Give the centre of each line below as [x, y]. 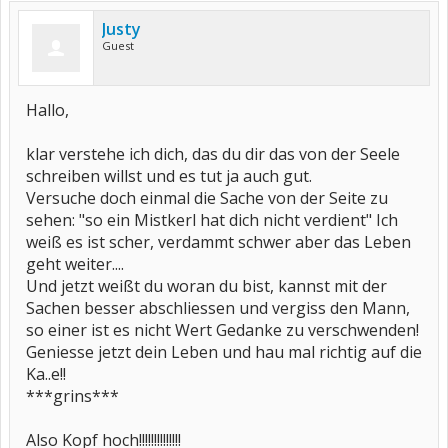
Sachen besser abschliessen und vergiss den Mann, [218, 308]
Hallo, [47, 110]
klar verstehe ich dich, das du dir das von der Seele [213, 154]
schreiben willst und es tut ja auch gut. [169, 176]
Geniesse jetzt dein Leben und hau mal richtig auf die [224, 352]
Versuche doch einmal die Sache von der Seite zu [207, 198]
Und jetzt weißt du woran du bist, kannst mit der [206, 286]
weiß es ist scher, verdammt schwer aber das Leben [218, 242]
